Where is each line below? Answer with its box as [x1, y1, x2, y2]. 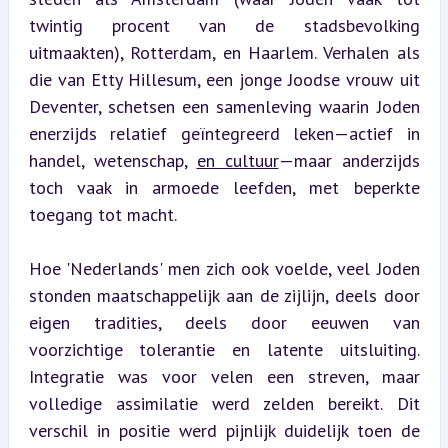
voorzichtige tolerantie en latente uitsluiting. [28, 337, 420, 361]
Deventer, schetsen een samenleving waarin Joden [28, 94, 420, 118]
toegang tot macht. [28, 202, 177, 226]
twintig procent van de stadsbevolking [28, 13, 420, 37]
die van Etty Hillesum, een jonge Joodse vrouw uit [28, 67, 420, 91]
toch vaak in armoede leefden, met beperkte [28, 175, 420, 199]
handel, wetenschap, [28, 148, 197, 172]
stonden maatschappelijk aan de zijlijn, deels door [28, 283, 420, 307]
